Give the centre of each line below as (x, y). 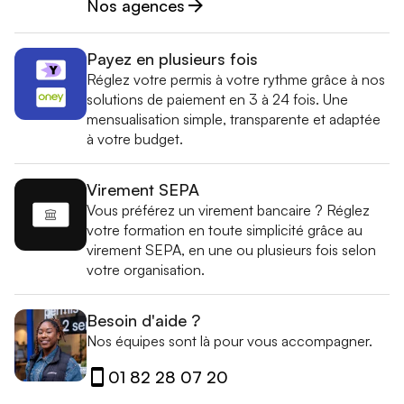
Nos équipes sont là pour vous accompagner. (230, 340)
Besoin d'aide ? (143, 320)
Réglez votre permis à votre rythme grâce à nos (236, 79)
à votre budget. (135, 138)
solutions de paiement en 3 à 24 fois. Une (217, 99)
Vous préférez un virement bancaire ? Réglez (228, 210)
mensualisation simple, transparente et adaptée (234, 119)
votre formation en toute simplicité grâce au (225, 230)
